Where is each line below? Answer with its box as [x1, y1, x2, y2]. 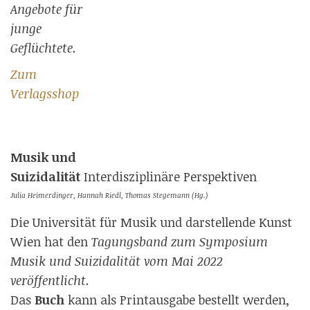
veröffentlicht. [10, 272, 89, 289]
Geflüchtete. [10, 39, 76, 56]
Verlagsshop [10, 85, 79, 102]
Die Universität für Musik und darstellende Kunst [10, 214, 292, 230]
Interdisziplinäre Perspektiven [84, 168, 257, 185]
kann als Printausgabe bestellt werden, [64, 291, 289, 308]
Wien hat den [10, 233, 91, 250]
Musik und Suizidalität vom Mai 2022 [10, 253, 223, 269]
